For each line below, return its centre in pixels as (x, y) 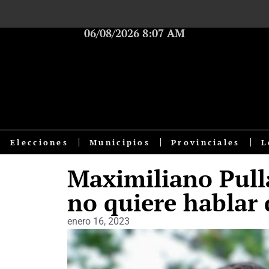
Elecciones (39, 142)
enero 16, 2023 (98, 221)
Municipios (120, 142)
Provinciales (206, 142)
